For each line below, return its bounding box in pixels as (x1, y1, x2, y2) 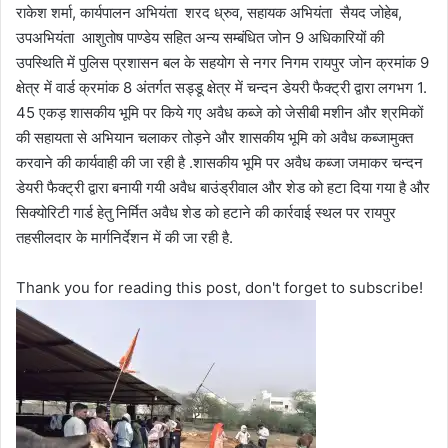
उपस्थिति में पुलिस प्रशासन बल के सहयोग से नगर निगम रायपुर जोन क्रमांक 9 (16, 52, 429, 72)
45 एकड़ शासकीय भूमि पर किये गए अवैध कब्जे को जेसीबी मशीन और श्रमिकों (16, 102, 423, 122)
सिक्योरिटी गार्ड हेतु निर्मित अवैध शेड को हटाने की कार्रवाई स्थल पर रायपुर (16, 202, 396, 222)
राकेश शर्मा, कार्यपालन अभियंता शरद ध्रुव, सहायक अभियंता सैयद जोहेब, (16, 2, 402, 22)
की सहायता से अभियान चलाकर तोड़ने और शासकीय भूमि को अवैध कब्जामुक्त (16, 127, 413, 147)
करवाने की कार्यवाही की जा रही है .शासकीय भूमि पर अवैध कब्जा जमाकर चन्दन (16, 152, 423, 172)
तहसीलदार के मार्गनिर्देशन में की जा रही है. (16, 227, 233, 247)
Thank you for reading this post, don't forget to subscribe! (16, 277, 423, 297)
